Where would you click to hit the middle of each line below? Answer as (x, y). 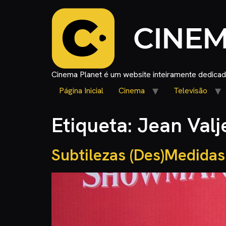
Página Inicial (81, 91)
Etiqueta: (94, 125)
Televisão (190, 91)
